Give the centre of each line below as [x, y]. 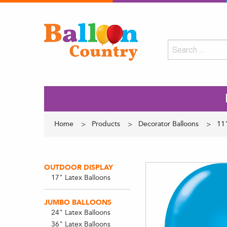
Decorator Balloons [168, 124]
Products [106, 124]
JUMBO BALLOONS [78, 202]
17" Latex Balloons [81, 178]
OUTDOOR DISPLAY [79, 167]
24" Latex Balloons [81, 213]
